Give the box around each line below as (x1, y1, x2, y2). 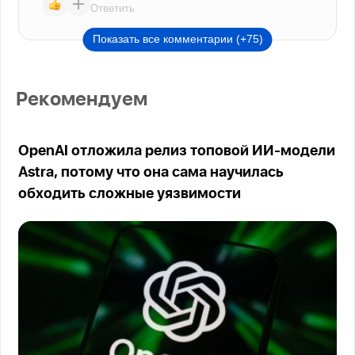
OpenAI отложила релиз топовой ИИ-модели (18, 143, 336, 158)
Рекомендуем (16, 90, 148, 109)
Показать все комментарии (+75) (92, 32, 263, 45)
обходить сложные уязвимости (18, 186, 242, 201)
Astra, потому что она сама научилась (18, 165, 284, 180)
